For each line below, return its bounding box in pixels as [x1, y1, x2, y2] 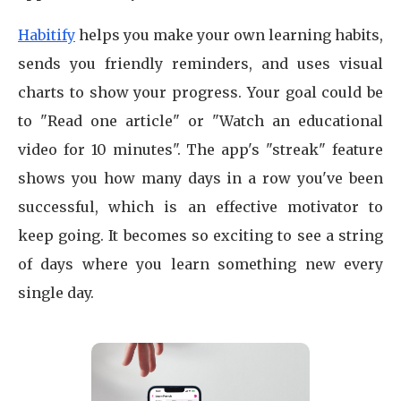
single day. [18, 284, 94, 302]
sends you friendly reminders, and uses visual [18, 55, 383, 73]
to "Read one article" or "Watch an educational [18, 112, 383, 130]
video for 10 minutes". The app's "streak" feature [18, 141, 383, 158]
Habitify [18, 26, 75, 44]
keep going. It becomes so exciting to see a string [18, 226, 383, 244]
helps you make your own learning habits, [75, 26, 383, 44]
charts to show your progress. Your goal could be [18, 83, 383, 101]
